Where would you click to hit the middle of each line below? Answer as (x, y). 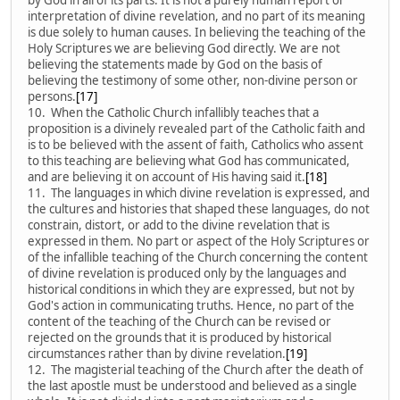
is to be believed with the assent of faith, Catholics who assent (196, 144)
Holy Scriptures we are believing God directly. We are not (184, 48)
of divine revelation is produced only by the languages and (187, 273)
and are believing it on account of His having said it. (167, 176)
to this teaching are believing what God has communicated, (189, 160)
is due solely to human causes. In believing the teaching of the (197, 32)
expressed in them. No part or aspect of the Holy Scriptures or (199, 241)
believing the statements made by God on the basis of (175, 64)
